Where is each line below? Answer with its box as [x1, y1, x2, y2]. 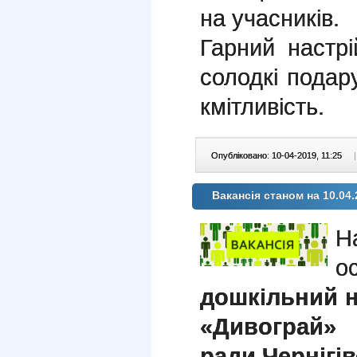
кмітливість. [200, 93, 324, 120]
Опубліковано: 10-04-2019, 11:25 [211, 151, 344, 160]
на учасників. [200, 5, 339, 31]
